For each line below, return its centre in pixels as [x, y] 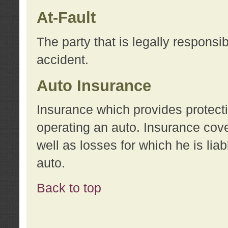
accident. [62, 59]
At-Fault [66, 18]
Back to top [69, 188]
